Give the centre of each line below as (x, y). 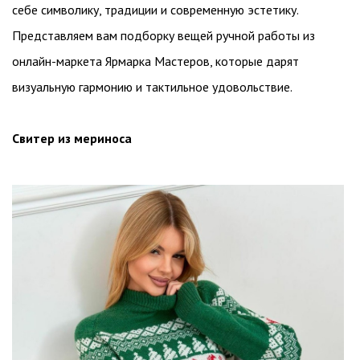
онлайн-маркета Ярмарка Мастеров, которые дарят (155, 61)
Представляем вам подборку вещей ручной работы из (164, 35)
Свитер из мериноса (72, 138)
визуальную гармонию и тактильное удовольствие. (152, 87)
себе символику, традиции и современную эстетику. (155, 10)
